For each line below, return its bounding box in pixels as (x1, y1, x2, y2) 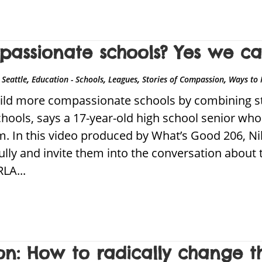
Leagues (108, 74, 138, 85)
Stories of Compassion (142, 74, 225, 85)
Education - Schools (32, 74, 104, 85)
